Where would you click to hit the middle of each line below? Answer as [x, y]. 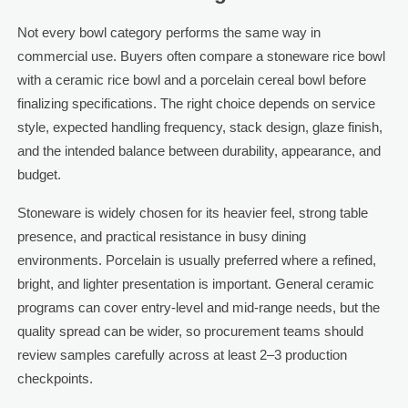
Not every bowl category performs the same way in [168, 33]
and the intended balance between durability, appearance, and [199, 151]
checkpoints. [55, 379]
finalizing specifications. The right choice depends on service [196, 104]
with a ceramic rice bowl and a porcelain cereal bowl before [191, 80]
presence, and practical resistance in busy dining [161, 237]
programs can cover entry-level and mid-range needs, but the [198, 308]
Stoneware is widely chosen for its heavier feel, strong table [192, 213]
